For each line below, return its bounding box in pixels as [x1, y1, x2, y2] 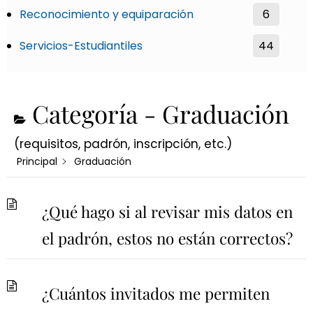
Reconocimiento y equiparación [20, 6, 194, 22]
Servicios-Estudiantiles [20, 37, 143, 54]
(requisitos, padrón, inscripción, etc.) [14, 135, 232, 152]
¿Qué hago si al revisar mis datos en [42, 201, 293, 222]
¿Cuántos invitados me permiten [42, 282, 270, 304]
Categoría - [32, 96, 156, 130]
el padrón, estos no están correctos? [42, 227, 293, 249]
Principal [17, 154, 57, 168]
